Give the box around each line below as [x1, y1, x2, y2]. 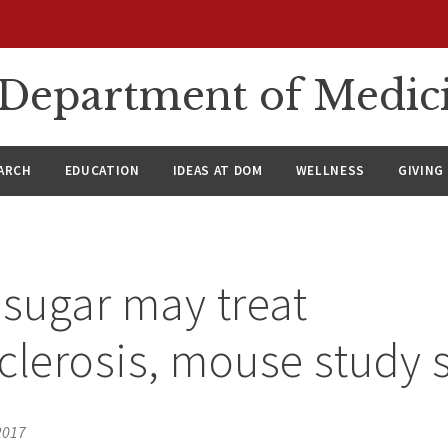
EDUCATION [64, 162, 140, 180]
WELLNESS [295, 162, 366, 180]
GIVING [398, 162, 445, 180]
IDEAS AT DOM [172, 162, 263, 180]
